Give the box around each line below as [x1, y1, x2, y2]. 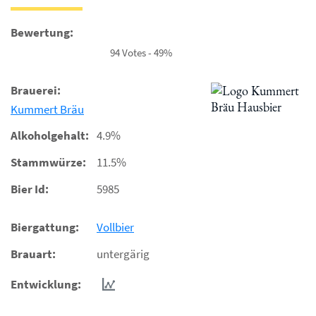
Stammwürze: [11, 154, 86, 170]
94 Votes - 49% [110, 45, 172, 59]
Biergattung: [11, 219, 79, 235]
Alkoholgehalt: [11, 128, 89, 143]
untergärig [97, 246, 150, 262]
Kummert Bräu [11, 102, 84, 117]
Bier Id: [11, 181, 49, 197]
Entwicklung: [11, 276, 81, 292]
